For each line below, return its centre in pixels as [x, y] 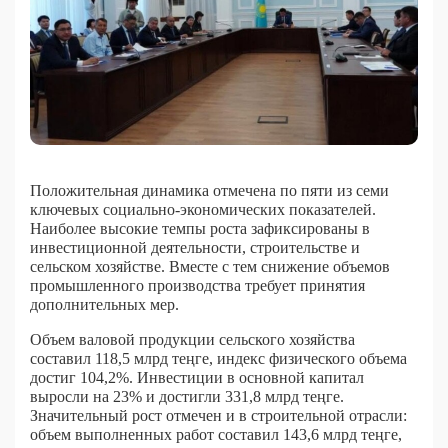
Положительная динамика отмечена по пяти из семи [209, 190]
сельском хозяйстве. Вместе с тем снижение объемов [210, 266]
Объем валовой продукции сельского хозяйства [192, 339]
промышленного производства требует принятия [197, 285]
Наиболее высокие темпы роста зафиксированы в [200, 228]
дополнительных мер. [104, 304]
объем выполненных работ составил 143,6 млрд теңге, [216, 434]
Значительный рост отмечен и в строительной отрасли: [218, 415]
